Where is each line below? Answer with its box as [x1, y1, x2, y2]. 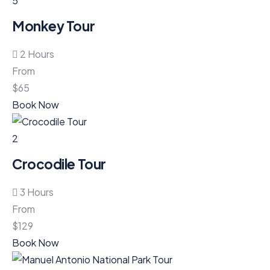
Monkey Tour [12, 17, 95, 34]
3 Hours [20, 186, 54, 198]
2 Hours [20, 48, 54, 60]
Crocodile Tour [12, 155, 106, 172]
